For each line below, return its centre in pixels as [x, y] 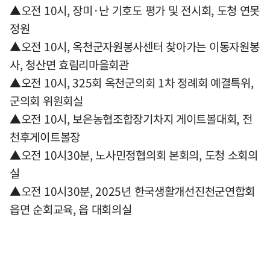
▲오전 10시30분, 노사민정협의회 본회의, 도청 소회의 [134, 155]
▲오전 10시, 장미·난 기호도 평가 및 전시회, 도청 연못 [135, 10]
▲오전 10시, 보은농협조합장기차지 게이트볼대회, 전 [131, 119]
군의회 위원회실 [48, 101]
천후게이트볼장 [46, 137]
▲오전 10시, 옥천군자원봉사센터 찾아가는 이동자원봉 [135, 46]
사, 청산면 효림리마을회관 [69, 64]
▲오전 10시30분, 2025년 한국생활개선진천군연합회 [133, 191]
